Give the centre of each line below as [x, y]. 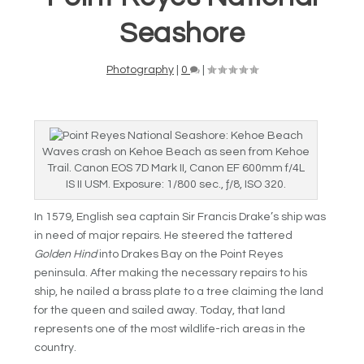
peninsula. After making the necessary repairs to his [171, 273]
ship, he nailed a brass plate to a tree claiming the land [179, 291]
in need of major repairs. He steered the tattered [164, 235]
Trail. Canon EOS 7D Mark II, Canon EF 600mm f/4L [176, 168]
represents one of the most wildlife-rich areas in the [170, 329]
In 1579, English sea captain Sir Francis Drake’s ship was [180, 217]
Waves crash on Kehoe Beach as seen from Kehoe [176, 152]
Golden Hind [66, 254]
